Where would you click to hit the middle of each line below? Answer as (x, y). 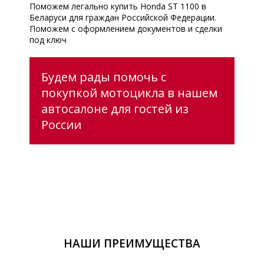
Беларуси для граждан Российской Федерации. (123, 17)
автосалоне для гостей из (115, 108)
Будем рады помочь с (104, 77)
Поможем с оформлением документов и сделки (126, 28)
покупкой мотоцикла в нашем (129, 93)
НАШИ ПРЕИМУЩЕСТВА (132, 243)
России (61, 124)
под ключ (48, 39)
